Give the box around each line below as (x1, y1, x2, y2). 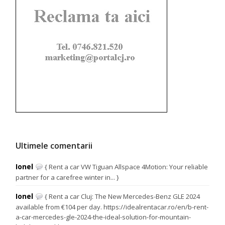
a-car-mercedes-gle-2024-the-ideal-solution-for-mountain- (16, 212, 191, 221)
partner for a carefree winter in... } (16, 172, 120, 182)
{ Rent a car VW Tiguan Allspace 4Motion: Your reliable (43, 162, 208, 171)
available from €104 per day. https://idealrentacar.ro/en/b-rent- (16, 202, 209, 211)
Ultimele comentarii (16, 140, 93, 151)
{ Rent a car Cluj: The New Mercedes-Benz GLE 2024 (43, 191, 200, 201)
